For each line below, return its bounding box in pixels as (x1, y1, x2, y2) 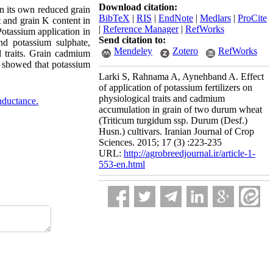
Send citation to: (99, 35, 166, 45)
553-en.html (99, 159, 145, 169)
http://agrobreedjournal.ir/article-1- (124, 148, 255, 158)
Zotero (172, 46, 198, 56)
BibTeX (99, 13, 130, 23)
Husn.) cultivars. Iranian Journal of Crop (99, 126, 254, 136)
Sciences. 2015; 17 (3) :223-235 (99, 137, 222, 147)
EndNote (158, 13, 193, 23)
